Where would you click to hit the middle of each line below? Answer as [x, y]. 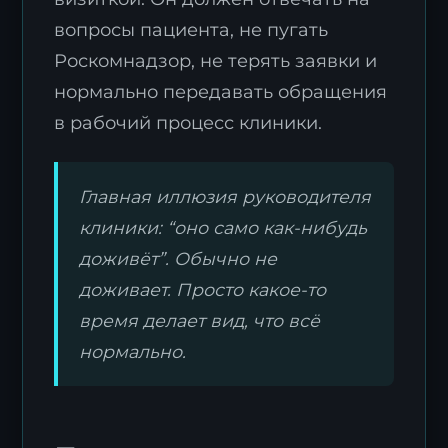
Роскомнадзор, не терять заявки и [216, 60]
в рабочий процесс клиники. [188, 122]
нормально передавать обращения [221, 91]
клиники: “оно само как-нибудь [223, 227]
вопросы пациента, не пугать [191, 29]
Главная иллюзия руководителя [225, 196]
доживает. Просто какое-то [203, 289]
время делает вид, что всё [200, 320]
